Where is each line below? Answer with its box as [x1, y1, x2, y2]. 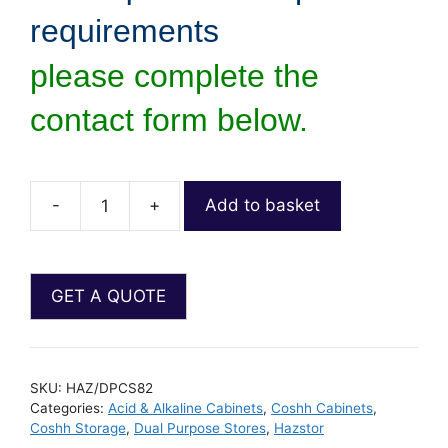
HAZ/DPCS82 [66, 380, 153, 397]
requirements [30, 12, 219, 49]
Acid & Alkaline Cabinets [108, 400, 263, 417]
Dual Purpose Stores [134, 420, 266, 437]
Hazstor [274, 420, 324, 437]
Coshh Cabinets [271, 400, 373, 417]
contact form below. [30, 101, 308, 138]
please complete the [30, 57, 319, 94]
